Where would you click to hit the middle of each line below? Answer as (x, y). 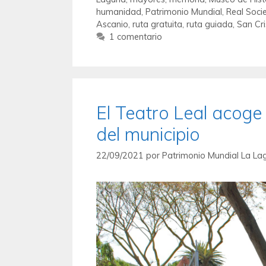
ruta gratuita (157, 24)
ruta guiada (210, 24)
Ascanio (112, 24)
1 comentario (135, 36)
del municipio (148, 134)
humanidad (119, 11)
